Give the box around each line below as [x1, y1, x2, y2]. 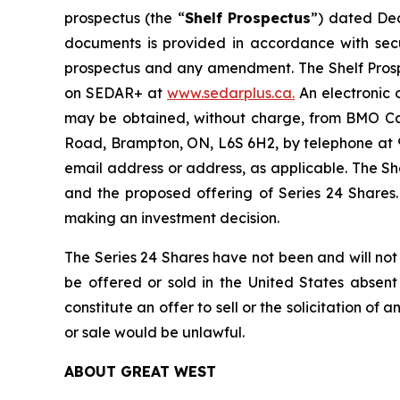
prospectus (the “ [64, 9, 185, 27]
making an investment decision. [64, 209, 279, 227]
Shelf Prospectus [184, 9, 312, 27]
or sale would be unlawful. [64, 323, 245, 341]
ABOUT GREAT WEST [64, 362, 216, 380]
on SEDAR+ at [64, 84, 168, 102]
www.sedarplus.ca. [167, 84, 296, 102]
